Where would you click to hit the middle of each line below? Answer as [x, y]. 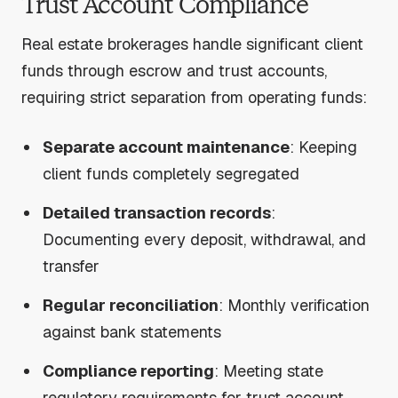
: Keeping [324, 147]
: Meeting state [269, 371]
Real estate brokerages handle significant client [192, 44]
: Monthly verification [295, 306]
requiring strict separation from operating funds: [194, 98]
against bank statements [132, 332]
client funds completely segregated [171, 174]
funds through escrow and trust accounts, [174, 71]
